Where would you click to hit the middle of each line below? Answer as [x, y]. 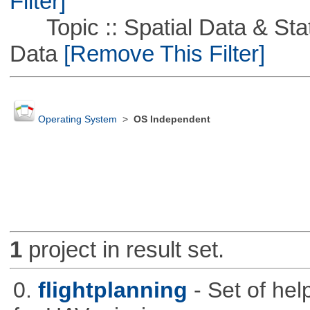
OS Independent [172, 120]
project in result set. [123, 250]
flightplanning [112, 290]
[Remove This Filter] [161, 53]
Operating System [77, 120]
